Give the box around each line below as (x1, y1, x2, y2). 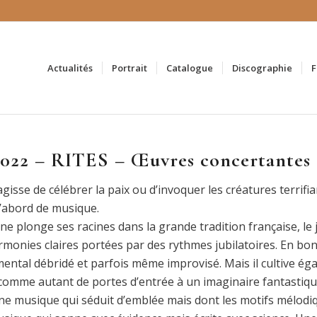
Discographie (232, 62, 293, 74)
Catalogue (166, 62, 214, 74)
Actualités (47, 62, 93, 74)
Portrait (112, 62, 148, 74)
